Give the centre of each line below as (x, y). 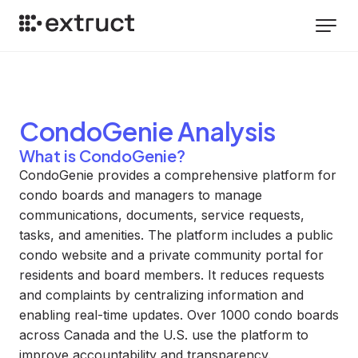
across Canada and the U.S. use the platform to (164, 335)
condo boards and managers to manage (141, 195)
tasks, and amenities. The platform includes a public (176, 235)
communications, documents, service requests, (162, 215)
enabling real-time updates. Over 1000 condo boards (179, 315)
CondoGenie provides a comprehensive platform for (178, 175)
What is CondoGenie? (102, 155)
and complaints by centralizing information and (161, 295)
